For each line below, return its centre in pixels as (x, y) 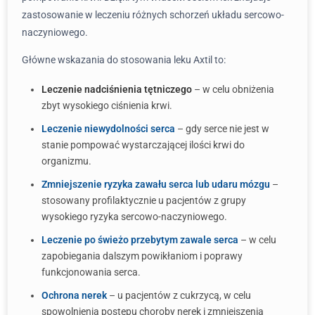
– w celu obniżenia (233, 89)
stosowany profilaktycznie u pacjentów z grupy (144, 200)
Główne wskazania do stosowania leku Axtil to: (124, 60)
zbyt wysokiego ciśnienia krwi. (107, 105)
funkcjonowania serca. (91, 272)
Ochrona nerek (74, 295)
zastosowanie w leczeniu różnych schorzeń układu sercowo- (153, 15)
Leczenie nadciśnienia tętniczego (117, 89)
